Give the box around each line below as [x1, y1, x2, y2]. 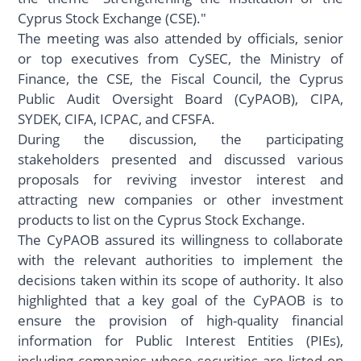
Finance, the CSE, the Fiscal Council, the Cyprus [18, 69, 343, 89]
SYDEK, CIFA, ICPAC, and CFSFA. [18, 110, 216, 129]
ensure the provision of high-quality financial [18, 311, 343, 330]
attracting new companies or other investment [18, 190, 343, 210]
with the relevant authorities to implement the [18, 251, 343, 270]
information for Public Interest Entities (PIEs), [18, 331, 343, 351]
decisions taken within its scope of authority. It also [18, 271, 343, 290]
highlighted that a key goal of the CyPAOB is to [18, 291, 343, 310]
